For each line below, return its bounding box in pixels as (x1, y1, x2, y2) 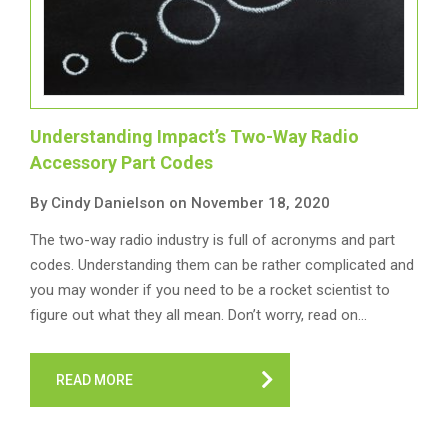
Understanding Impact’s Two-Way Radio (30, 126, 359, 147)
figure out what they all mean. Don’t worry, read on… (30, 306, 367, 324)
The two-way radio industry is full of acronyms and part (30, 231, 395, 249)
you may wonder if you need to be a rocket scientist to (30, 281, 390, 299)
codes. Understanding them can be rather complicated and (30, 256, 414, 274)
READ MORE (56, 372, 133, 388)
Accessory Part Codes (30, 152, 213, 173)
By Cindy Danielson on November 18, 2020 (30, 194, 330, 212)
